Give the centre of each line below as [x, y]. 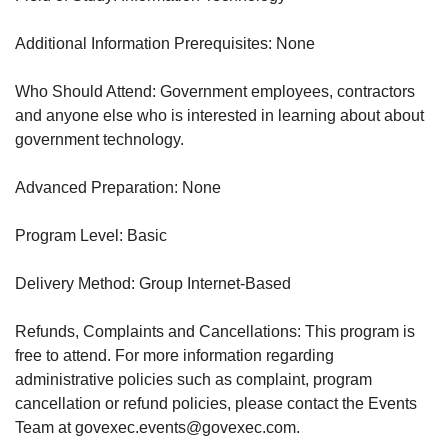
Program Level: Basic [91, 235]
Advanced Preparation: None [118, 187]
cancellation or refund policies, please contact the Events [216, 403]
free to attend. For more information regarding [174, 355]
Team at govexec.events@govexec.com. [157, 427]
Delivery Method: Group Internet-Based [153, 283]
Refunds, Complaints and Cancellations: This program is [215, 331]
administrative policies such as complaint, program [193, 379]
